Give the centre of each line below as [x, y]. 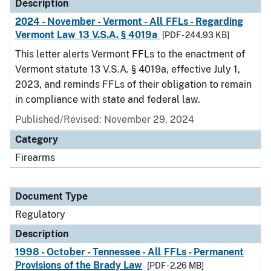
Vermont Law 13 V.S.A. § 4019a [88, 35]
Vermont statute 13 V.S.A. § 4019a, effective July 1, [128, 69]
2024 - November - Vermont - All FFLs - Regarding [129, 21]
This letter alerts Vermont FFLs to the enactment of [130, 54]
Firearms [35, 158]
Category [37, 139]
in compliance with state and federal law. [108, 100]
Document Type [51, 196]
